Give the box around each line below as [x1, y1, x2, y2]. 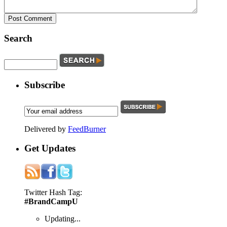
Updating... [45, 214, 81, 223]
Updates [42, 143, 75, 154]
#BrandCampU [24, 197, 78, 206]
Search [4, 33, 32, 44]
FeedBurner [68, 124, 106, 133]
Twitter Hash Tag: [24, 187, 82, 197]
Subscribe [24, 79, 65, 90]
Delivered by [24, 124, 68, 133]
